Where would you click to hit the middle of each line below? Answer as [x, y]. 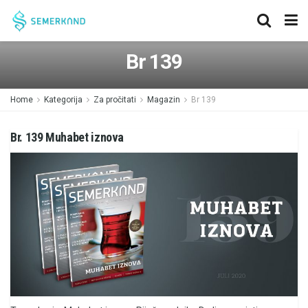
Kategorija [63, 100]
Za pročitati [115, 100]
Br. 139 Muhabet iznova [67, 137]
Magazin [164, 100]
